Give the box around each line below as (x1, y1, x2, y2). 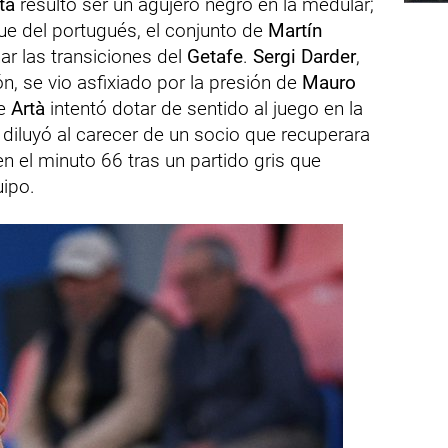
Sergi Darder (253, 44, 356, 68)
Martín (268, 18, 322, 42)
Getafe (187, 44, 243, 68)
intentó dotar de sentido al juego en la (45, 96, 363, 120)
